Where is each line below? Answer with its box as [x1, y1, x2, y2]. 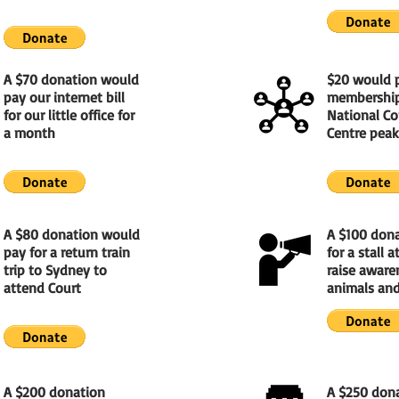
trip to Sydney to [4, 261, 107, 279]
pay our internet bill [4, 88, 125, 106]
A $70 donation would [4, 70, 139, 88]
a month [4, 124, 55, 142]
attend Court [4, 279, 81, 297]
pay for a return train [4, 243, 130, 261]
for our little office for [4, 106, 134, 124]
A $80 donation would [4, 225, 140, 243]
